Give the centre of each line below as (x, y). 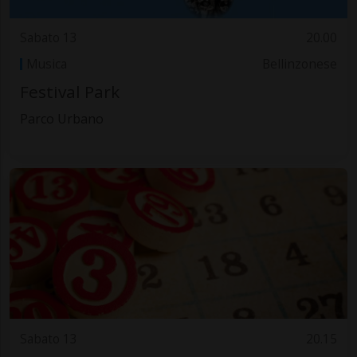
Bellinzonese (300, 64)
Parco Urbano (61, 119)
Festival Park (69, 92)
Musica (46, 64)
